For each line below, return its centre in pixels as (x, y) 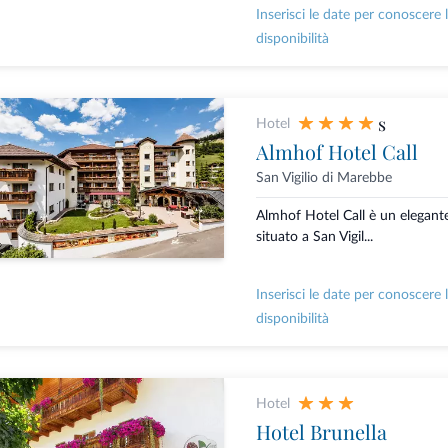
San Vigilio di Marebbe (323, 178)
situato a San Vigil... (314, 237)
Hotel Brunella (321, 432)
